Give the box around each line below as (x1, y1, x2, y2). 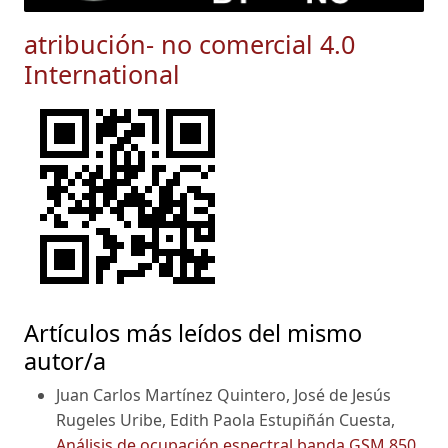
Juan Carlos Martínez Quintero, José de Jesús (56, 384, 391, 407)
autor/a (24, 345, 106, 378)
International (24, 56, 180, 91)
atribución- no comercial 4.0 (24, 26, 355, 61)
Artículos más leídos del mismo (24, 317, 362, 350)
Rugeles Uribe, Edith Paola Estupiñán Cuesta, (56, 409, 395, 432)
